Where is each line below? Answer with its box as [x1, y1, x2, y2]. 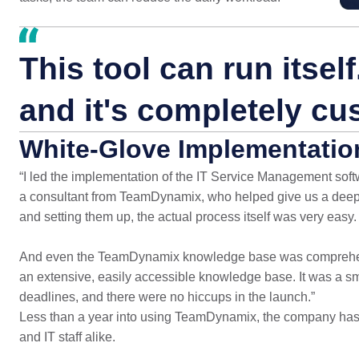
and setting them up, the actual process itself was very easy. [18, 210, 357, 224]
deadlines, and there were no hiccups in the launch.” [18, 290, 315, 304]
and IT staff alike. [18, 330, 115, 344]
